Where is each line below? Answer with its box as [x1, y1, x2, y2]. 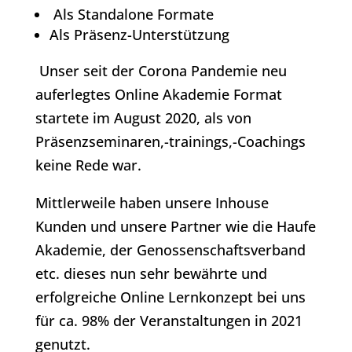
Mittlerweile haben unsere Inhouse [35, 193, 269, 212]
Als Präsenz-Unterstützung [49, 25, 229, 44]
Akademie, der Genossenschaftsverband [35, 240, 306, 259]
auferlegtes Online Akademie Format [35, 85, 282, 104]
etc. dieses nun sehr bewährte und [35, 264, 267, 283]
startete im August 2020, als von [35, 108, 251, 127]
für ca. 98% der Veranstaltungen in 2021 [35, 311, 302, 330]
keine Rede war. [35, 156, 141, 174]
